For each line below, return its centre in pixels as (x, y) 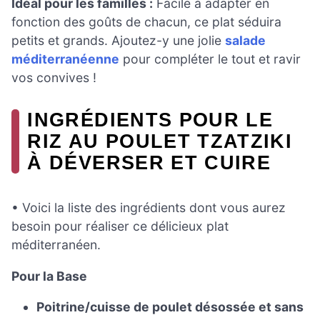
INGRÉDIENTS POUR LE (150, 119)
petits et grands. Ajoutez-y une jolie (118, 40)
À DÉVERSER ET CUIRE (149, 162)
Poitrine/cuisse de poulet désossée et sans (170, 307)
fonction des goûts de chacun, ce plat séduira (146, 21)
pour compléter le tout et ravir (210, 59)
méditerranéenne (65, 59)
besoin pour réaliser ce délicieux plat (120, 226)
